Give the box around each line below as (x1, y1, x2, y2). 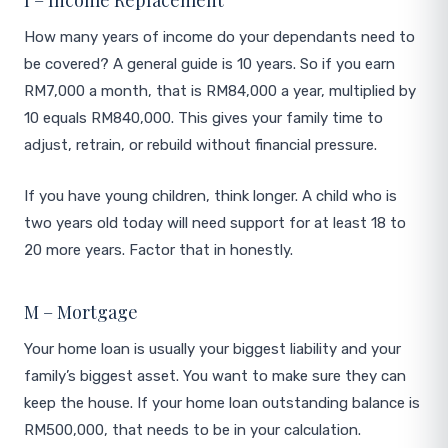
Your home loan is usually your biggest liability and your (24, 340, 401, 358)
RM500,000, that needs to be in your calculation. (24, 421, 361, 439)
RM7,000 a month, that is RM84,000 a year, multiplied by (24, 82, 416, 100)
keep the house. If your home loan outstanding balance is (24, 394, 420, 412)
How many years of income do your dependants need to (24, 28, 415, 46)
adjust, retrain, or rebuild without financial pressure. (24, 136, 377, 154)
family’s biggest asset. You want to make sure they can (24, 367, 406, 385)
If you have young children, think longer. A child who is (24, 187, 397, 205)
